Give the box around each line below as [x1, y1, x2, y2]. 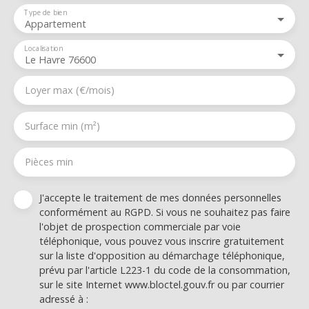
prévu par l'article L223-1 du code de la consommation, [39, 263, 290, 277]
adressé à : [39, 292, 88, 306]
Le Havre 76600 [25, 52, 96, 66]
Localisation [24, 43, 63, 53]
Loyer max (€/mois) [25, 83, 114, 97]
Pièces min [25, 154, 73, 168]
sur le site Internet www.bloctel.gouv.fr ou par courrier [39, 277, 284, 291]
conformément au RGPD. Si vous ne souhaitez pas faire [39, 205, 290, 219]
